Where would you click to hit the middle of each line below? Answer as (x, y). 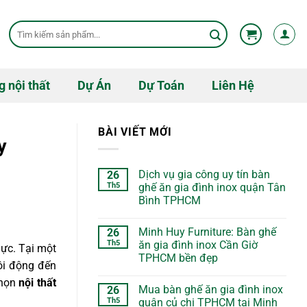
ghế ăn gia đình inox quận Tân (212, 187)
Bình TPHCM (170, 200)
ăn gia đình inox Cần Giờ (198, 245)
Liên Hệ (233, 86)
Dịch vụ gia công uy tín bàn (204, 174)
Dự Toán (161, 86)
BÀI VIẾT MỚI (135, 132)
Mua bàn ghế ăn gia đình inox (211, 289)
